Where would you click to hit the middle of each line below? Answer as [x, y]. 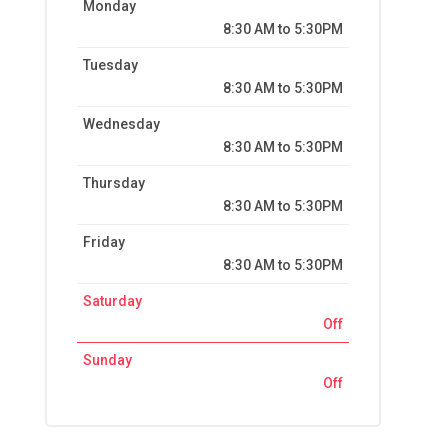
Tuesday [110, 65]
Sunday [107, 360]
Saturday [112, 301]
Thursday [113, 183]
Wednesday [121, 124]
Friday [103, 242]
